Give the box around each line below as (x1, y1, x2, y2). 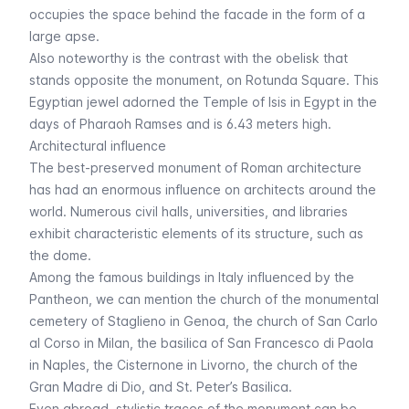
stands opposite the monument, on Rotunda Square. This (29, 72, 379, 88)
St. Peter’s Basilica (176, 379, 288, 394)
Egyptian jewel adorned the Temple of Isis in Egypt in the (29, 94, 377, 110)
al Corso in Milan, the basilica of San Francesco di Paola (29, 335, 373, 351)
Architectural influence (29, 138, 166, 153)
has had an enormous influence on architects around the (29, 182, 376, 197)
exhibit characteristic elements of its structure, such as (29, 225, 363, 241)
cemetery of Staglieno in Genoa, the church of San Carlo (29, 313, 378, 329)
